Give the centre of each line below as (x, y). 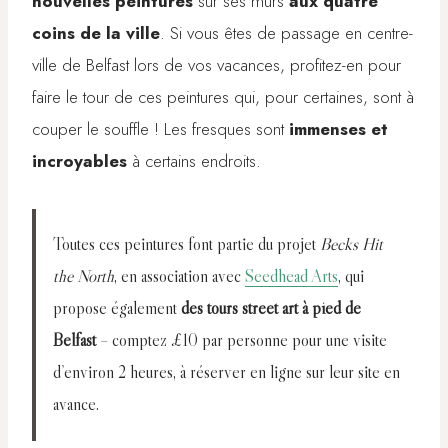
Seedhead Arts (291, 276)
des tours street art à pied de (271, 308)
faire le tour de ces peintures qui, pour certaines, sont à (223, 96)
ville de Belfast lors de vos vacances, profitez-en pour (216, 64)
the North (83, 276)
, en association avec (179, 276)
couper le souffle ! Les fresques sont (160, 128)
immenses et (338, 128)
